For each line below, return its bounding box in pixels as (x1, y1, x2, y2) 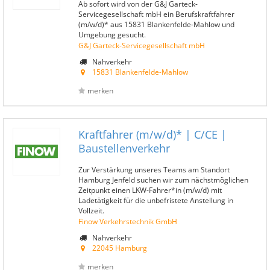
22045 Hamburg (92, 243, 147, 253)
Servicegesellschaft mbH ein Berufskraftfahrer (78, 9, 234, 19)
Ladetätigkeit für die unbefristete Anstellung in (78, 195, 233, 205)
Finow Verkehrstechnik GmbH (78, 216, 177, 226)
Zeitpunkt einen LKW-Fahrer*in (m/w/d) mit (78, 185, 222, 195)
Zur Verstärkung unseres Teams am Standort (78, 165, 230, 174)
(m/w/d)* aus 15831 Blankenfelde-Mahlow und (78, 19, 234, 29)
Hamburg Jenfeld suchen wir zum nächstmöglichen (78, 175, 248, 184)
